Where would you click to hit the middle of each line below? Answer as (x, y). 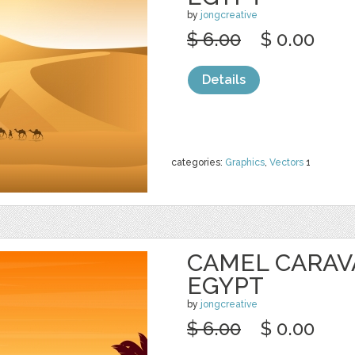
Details (224, 80)
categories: (198, 162)
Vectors (286, 162)
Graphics (245, 162)
